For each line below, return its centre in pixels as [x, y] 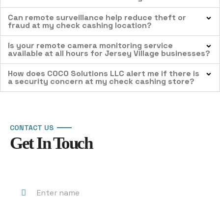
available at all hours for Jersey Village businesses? [109, 54]
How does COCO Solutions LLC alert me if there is [104, 74]
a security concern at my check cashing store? [101, 82]
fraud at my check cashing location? [80, 26]
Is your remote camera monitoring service [90, 46]
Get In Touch [51, 143]
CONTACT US [32, 128]
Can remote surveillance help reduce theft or [97, 18]
